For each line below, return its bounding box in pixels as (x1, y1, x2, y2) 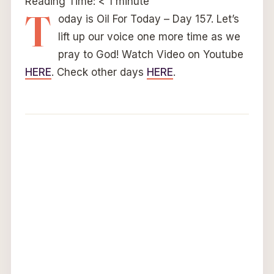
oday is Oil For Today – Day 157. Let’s (57, 13, 239, 26)
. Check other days (51, 66, 147, 79)
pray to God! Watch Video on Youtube (57, 48, 243, 61)
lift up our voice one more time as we (57, 31, 240, 43)
